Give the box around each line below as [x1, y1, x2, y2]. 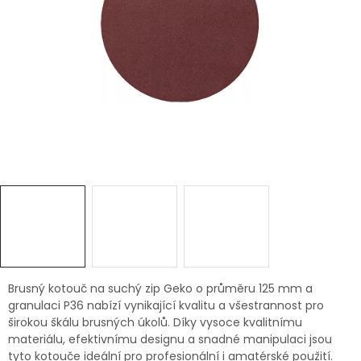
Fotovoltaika [13, 190, 87, 206]
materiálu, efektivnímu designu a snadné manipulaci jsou [8, 331, 332, 347]
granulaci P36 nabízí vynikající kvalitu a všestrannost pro [8, 297, 324, 313]
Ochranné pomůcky [13, 149, 130, 165]
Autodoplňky [45, 54, 121, 70]
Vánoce [45, 108, 91, 124]
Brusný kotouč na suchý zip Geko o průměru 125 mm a [8, 280, 313, 297]
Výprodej [13, 231, 66, 247]
